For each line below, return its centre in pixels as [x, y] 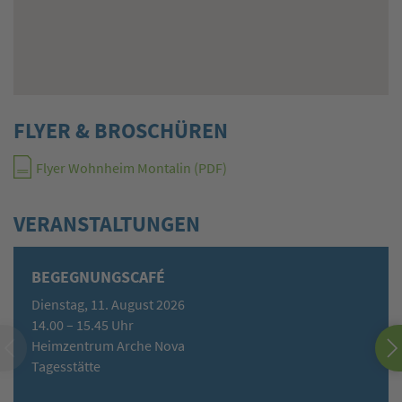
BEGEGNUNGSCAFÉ [98, 277]
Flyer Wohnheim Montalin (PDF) [131, 169]
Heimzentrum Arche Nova [108, 346]
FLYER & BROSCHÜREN [121, 131]
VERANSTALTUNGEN [107, 224]
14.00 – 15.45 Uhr [83, 326]
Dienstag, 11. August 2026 [108, 305]
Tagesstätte [66, 367]
